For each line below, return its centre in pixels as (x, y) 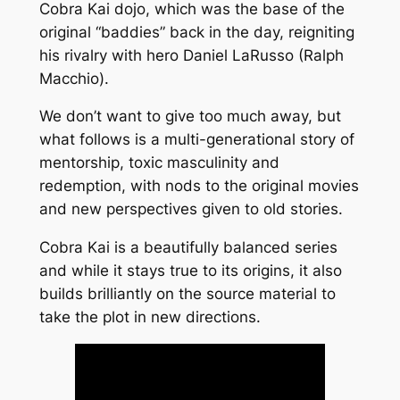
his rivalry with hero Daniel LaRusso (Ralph (191, 55)
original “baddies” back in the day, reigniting (196, 32)
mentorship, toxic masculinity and (159, 163)
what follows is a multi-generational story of (196, 140)
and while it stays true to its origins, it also (190, 271)
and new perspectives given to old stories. (191, 209)
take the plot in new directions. (150, 317)
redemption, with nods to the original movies (199, 186)
